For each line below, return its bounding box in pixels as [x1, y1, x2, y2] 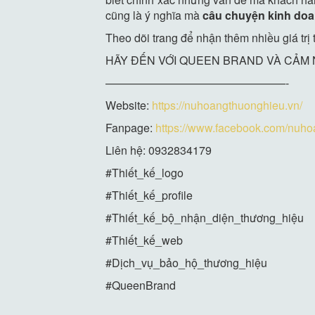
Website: [105, 96, 153, 113]
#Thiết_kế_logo [105, 164, 184, 181]
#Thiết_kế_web [105, 231, 184, 248]
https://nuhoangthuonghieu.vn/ [152, 96, 303, 113]
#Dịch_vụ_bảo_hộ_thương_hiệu [105, 254, 268, 271]
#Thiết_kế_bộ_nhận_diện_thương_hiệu [105, 209, 304, 226]
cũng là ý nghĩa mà [105, 6, 203, 23]
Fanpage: [105, 119, 156, 136]
